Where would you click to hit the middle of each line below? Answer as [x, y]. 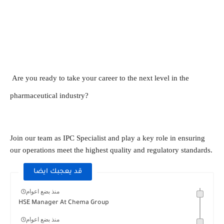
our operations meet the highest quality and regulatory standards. [111, 150]
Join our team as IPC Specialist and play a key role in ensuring [107, 138]
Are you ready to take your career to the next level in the [100, 78]
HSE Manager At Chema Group [64, 203]
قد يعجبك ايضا [58, 171]
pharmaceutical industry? [49, 95]
